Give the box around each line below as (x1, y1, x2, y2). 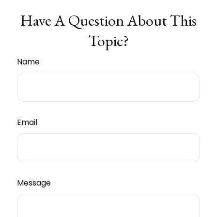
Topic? (88, 31, 129, 51)
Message (17, 177, 51, 189)
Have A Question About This (20, 10, 197, 31)
